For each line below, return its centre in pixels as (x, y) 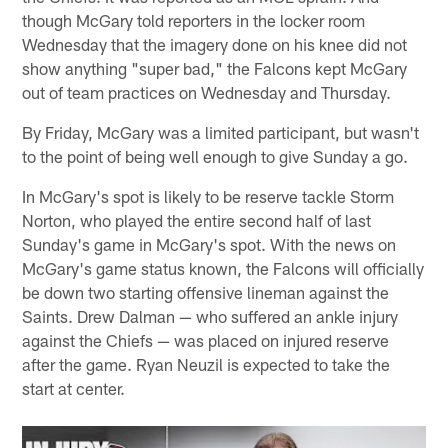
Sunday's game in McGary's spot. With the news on (209, 243)
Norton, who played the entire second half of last (197, 219)
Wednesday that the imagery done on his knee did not (215, 43)
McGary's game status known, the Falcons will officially (223, 267)
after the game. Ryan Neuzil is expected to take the (206, 363)
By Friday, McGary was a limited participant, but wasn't (221, 131)
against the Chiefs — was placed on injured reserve (206, 339)
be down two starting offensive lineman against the (206, 291)
